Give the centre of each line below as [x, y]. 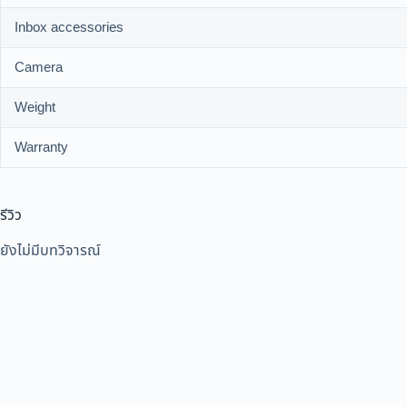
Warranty [41, 148]
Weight [35, 108]
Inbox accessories [69, 28]
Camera [39, 68]
